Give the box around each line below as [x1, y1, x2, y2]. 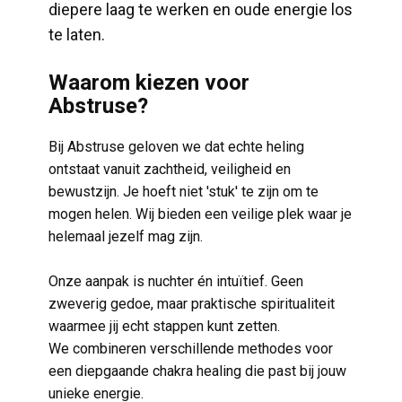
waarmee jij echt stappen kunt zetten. [48, 318, 284, 335]
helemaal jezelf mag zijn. [48, 228, 203, 245]
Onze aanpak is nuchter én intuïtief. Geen [48, 273, 303, 290]
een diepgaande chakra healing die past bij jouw [48, 363, 346, 380]
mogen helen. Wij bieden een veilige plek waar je [48, 205, 352, 223]
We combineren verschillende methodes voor [48, 340, 333, 357]
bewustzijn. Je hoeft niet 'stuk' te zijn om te [48, 183, 319, 200]
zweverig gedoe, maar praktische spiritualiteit [48, 295, 335, 312]
